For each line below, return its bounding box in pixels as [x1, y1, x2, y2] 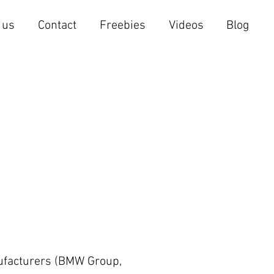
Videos [168, 18, 204, 33]
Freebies [99, 18, 146, 33]
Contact [37, 18, 76, 33]
